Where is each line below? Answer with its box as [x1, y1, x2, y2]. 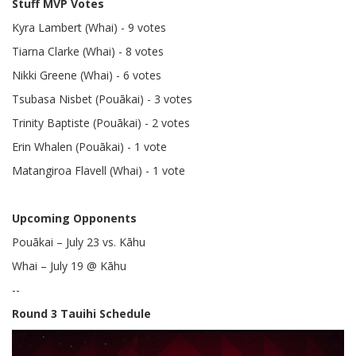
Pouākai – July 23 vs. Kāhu [12, 234, 149, 250]
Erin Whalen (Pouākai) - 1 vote [12, 139, 167, 155]
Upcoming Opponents [12, 211, 137, 226]
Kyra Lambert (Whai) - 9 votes [12, 20, 166, 36]
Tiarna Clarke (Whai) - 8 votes [12, 44, 164, 60]
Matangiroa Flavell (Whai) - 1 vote [12, 163, 185, 179]
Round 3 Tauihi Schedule [12, 306, 151, 322]
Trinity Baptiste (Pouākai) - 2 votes [12, 115, 190, 131]
